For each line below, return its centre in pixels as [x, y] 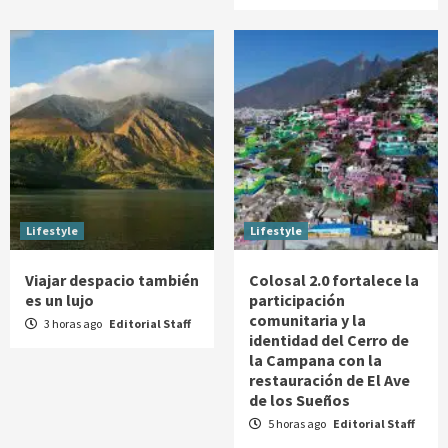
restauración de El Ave [329, 380]
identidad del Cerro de [329, 340]
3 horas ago [73, 324]
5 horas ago [297, 424]
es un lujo [59, 300]
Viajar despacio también [112, 280]
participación [297, 300]
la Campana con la [315, 360]
